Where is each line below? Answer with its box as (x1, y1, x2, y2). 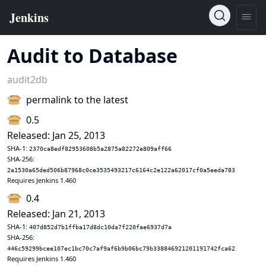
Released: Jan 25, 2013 (7, 129, 105, 142)
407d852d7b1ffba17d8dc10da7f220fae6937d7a (29, 224, 172, 230)
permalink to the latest (26, 93, 128, 106)
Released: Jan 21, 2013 (7, 207, 105, 220)
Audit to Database (7, 43, 178, 68)
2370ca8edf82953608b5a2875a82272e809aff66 (29, 145, 172, 152)
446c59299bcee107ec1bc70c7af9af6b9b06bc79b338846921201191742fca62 (7, 245, 235, 252)
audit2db (7, 73, 47, 86)
